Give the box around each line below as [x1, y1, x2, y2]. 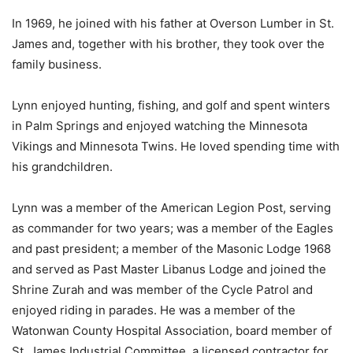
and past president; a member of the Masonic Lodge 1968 [12, 241, 331, 256]
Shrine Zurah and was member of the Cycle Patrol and [12, 282, 313, 297]
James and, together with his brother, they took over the [12, 36, 325, 51]
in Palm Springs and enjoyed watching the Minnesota [12, 118, 307, 133]
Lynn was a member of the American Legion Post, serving [12, 200, 331, 215]
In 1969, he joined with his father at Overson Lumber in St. [12, 16, 334, 31]
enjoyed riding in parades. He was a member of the [12, 303, 295, 318]
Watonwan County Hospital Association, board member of [12, 323, 332, 338]
